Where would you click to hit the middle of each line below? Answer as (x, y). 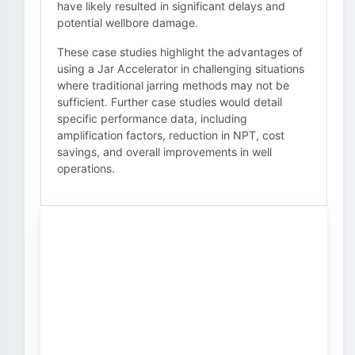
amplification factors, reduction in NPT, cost (171, 135)
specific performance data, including (152, 118)
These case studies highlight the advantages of (180, 52)
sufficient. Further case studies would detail (170, 102)
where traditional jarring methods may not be (173, 85)
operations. (86, 168)
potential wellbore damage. (128, 23)
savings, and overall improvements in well (164, 152)
